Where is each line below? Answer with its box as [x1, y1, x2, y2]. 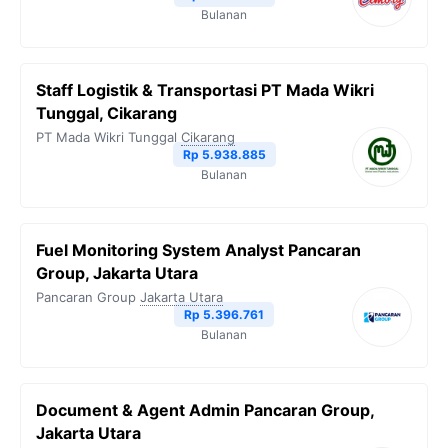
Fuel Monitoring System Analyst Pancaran [36, 240, 361, 261]
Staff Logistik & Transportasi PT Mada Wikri [36, 80, 374, 101]
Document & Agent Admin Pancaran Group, [36, 400, 374, 421]
